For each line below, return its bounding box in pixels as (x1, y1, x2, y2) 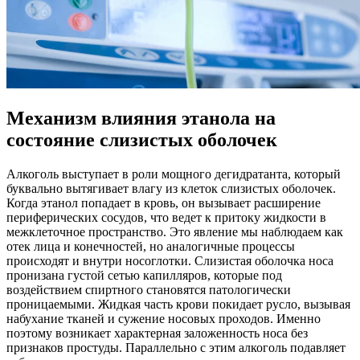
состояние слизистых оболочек (6, 129, 277, 150)
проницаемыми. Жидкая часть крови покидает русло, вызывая (6, 297, 350, 311)
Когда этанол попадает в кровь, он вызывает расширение (6, 195, 321, 210)
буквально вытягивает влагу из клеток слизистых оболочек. (6, 181, 336, 195)
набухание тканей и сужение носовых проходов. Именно (6, 311, 321, 325)
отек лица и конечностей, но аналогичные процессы (6, 239, 295, 253)
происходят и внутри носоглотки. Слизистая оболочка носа (6, 253, 333, 268)
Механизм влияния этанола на (6, 107, 276, 129)
